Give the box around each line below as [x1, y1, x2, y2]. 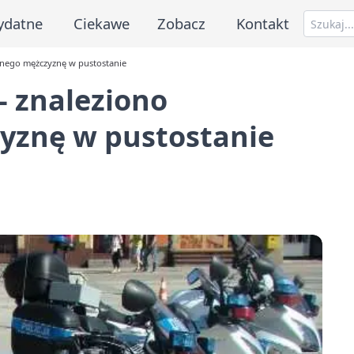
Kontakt [236, 13, 290, 33]
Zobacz [157, 13, 206, 33]
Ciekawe [73, 13, 130, 33]
